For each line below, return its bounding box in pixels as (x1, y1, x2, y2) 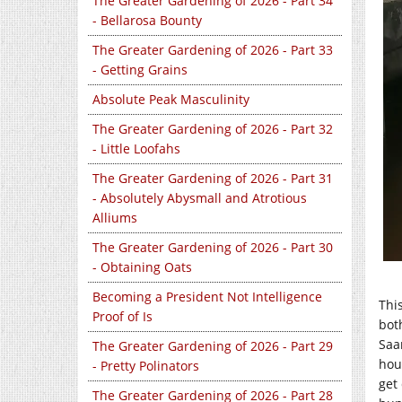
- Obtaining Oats (92, 258, 192, 276)
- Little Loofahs (92, 140, 180, 158)
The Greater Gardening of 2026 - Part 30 (92, 239, 333, 257)
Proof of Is (92, 308, 153, 326)
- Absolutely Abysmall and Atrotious (92, 189, 307, 207)
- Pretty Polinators (92, 357, 199, 375)
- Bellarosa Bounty (92, 12, 202, 30)
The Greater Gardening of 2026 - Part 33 (92, 41, 333, 59)
